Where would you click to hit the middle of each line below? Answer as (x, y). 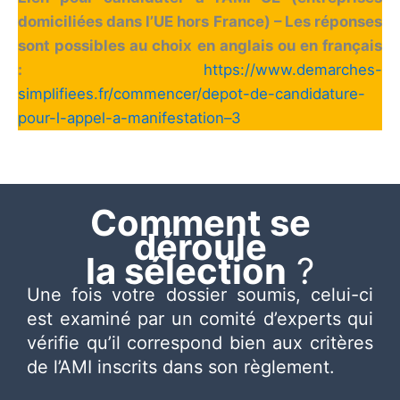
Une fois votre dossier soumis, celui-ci (200, 294)
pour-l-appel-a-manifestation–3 (129, 117)
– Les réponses (328, 21)
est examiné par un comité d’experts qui (200, 318)
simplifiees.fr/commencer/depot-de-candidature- (192, 93)
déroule (200, 246)
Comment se (200, 222)
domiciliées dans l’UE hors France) (146, 21)
